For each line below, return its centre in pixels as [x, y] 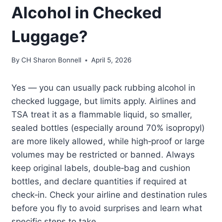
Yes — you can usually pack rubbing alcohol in [104, 88]
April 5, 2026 [111, 60]
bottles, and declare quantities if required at [99, 182]
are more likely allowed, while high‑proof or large [108, 141]
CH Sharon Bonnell [52, 60]
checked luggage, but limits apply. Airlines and [104, 101]
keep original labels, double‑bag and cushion [101, 168]
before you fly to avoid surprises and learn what [107, 208]
